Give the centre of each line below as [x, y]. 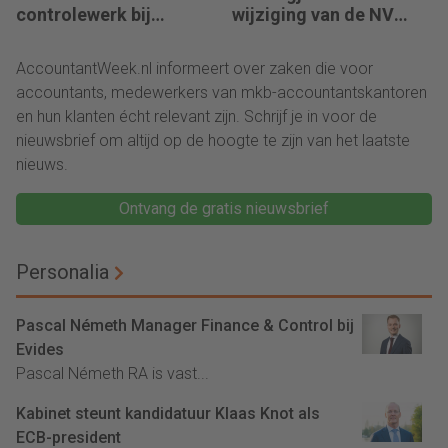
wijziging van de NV [313, 15]
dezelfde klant [76, 36]
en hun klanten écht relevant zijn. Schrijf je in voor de [196, 117]
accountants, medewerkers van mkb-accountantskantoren [221, 93]
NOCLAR [267, 36]
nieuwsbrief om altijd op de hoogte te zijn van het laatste [213, 141]
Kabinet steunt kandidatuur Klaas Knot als [168, 414]
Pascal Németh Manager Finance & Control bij [185, 326]
